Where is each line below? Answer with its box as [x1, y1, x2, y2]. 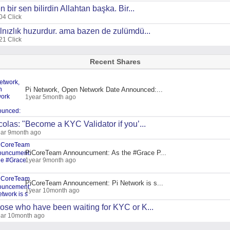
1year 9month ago [25, 156, 76, 164]
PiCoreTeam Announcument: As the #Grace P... [25, 148, 166, 157]
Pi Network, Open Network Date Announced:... [25, 85, 163, 93]
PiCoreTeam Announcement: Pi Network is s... [25, 179, 163, 187]
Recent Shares [89, 57, 141, 66]
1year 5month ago [25, 93, 76, 101]
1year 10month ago [25, 186, 80, 194]
